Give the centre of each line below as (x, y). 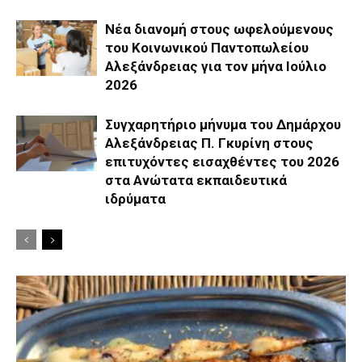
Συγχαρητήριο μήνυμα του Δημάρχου (223, 124)
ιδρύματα (135, 198)
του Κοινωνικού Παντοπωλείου (207, 47)
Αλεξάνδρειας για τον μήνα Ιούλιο (216, 66)
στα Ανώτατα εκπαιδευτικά (196, 180)
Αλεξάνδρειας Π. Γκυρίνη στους (209, 143)
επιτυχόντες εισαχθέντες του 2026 (222, 161)
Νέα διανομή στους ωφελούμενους (219, 29)
